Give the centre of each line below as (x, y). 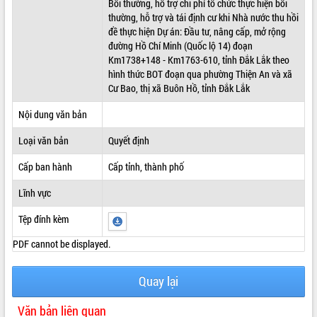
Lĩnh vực (34, 192)
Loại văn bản (43, 140)
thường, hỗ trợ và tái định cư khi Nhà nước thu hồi (203, 17)
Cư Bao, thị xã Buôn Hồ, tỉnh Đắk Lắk (179, 88)
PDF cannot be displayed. (61, 243)
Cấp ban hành (45, 166)
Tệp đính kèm (43, 219)
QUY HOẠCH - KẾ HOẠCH (51, 48)
